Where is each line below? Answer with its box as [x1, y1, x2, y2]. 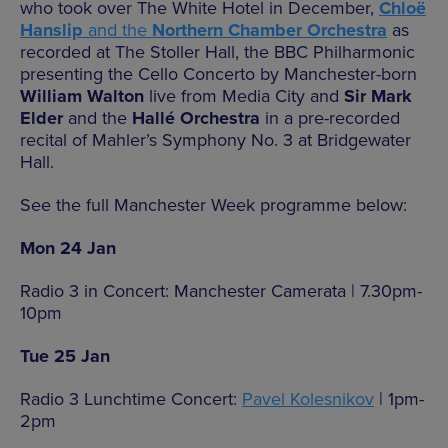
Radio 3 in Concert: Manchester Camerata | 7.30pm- [20, 280, 422, 303]
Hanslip [20, 19, 83, 42]
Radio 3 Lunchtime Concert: [20, 388, 242, 411]
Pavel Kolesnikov [242, 388, 374, 411]
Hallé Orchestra [132, 107, 260, 130]
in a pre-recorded [260, 107, 400, 130]
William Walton [20, 85, 144, 108]
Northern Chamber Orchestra [152, 19, 387, 42]
